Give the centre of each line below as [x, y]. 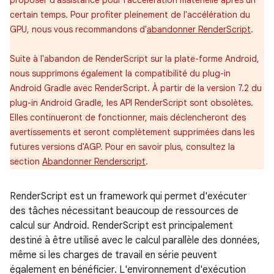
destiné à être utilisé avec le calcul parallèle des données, [135, 240]
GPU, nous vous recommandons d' [78, 29]
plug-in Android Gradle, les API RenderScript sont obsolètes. [131, 103]
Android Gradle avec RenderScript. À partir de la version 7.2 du [136, 88]
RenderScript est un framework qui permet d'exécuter [128, 196]
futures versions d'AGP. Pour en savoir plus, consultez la [122, 147]
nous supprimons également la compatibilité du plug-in [120, 73]
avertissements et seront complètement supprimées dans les [132, 132]
